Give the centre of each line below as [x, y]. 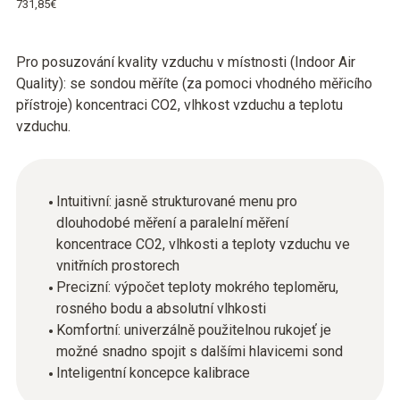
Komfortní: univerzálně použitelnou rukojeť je [194, 330]
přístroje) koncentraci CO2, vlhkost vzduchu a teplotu [179, 105]
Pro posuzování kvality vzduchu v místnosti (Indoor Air [186, 62]
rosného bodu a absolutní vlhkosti [161, 308]
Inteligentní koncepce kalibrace [153, 373]
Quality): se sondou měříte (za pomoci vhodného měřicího [194, 83]
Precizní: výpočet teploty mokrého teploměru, [197, 287]
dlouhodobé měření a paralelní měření [172, 223]
